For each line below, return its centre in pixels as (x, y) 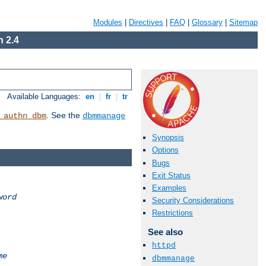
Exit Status (171, 175)
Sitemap (243, 22)
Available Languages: (45, 97)
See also (165, 232)
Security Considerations (193, 201)
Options (165, 150)
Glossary (207, 22)
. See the (64, 115)
